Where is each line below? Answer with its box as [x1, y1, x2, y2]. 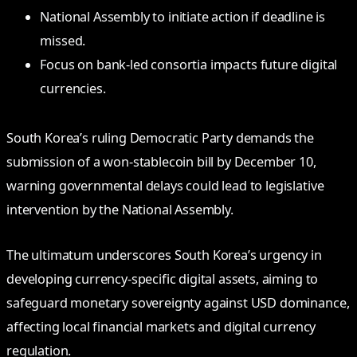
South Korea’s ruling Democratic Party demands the [6, 129, 315, 147]
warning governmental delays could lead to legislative [6, 177, 324, 195]
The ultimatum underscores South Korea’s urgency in [6, 246, 322, 265]
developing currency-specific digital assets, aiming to [6, 270, 319, 288]
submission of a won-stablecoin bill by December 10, [6, 153, 316, 171]
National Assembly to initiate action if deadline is [40, 8, 326, 26]
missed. [40, 32, 86, 50]
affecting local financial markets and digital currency [6, 318, 316, 336]
